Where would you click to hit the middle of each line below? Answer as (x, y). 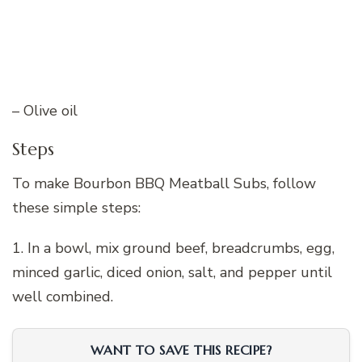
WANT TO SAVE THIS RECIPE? (181, 350)
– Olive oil (45, 110)
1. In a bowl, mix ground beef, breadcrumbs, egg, (173, 248)
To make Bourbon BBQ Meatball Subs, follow (164, 184)
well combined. (63, 297)
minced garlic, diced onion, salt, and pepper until (172, 273)
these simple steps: (76, 208)
